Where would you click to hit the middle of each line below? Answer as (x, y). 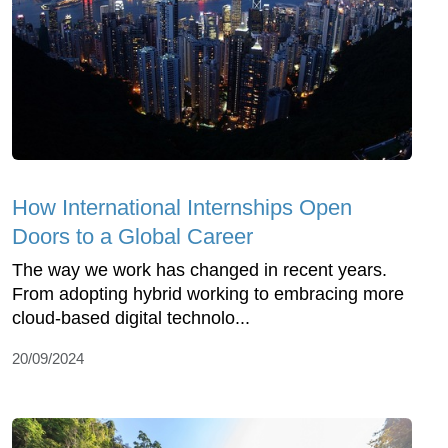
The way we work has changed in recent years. (199, 269)
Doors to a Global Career (132, 236)
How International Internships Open (182, 207)
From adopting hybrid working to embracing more (208, 293)
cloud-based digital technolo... (131, 317)
